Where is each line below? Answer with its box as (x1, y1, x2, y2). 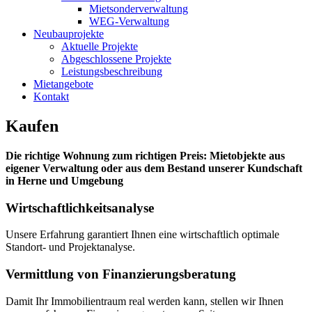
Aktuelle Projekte (61, 40, 138, 52)
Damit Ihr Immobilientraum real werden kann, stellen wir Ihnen (6, 295, 283, 307)
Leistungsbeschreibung (61, 65, 162, 77)
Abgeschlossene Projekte (61, 53, 171, 65)
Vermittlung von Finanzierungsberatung (6, 266, 236, 281)
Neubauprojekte (33, 28, 104, 40)
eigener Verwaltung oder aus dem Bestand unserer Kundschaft (6, 162, 302, 174)
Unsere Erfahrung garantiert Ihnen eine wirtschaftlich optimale (6, 228, 279, 241)
